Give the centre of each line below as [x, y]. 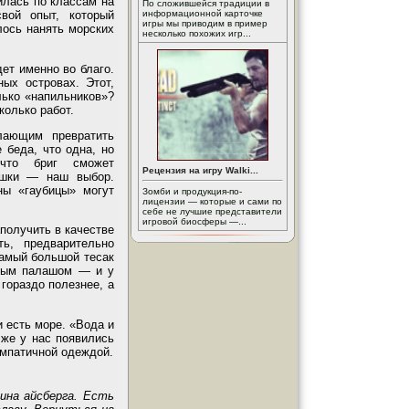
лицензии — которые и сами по [212, 201]
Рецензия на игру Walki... [200, 170]
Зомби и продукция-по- [192, 191]
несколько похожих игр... [197, 33]
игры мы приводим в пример [205, 23]
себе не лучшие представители [212, 211]
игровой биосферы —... [194, 221]
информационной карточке [203, 13]
